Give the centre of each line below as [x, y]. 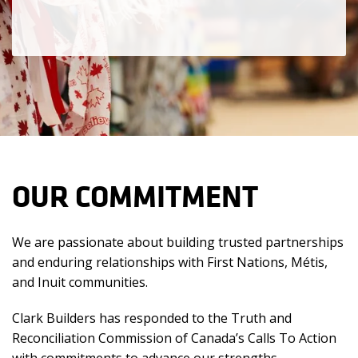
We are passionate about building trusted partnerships [178, 242]
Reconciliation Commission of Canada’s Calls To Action [174, 338]
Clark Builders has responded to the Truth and [152, 318]
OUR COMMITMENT [135, 196]
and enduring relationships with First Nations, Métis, [170, 262]
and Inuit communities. [80, 282]
